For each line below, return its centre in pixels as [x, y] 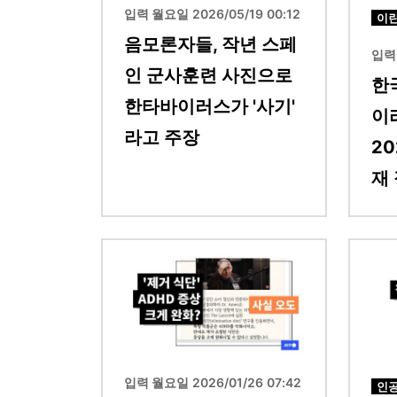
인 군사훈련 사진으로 [208, 75]
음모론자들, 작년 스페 [210, 44]
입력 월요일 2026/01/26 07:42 [213, 382]
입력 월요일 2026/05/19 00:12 [212, 13]
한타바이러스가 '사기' [210, 106]
